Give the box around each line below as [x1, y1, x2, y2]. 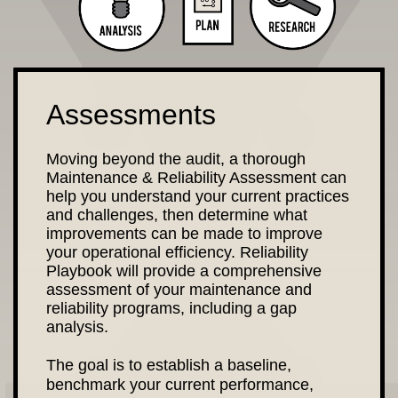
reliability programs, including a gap [46, 299, 297, 317]
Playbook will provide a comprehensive [46, 262, 322, 280]
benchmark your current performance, [46, 376, 314, 394]
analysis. [46, 318, 344, 336]
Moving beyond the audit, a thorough [46, 150, 306, 168]
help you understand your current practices [46, 187, 349, 205]
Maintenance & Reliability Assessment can [46, 169, 346, 187]
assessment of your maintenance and [46, 281, 312, 298]
